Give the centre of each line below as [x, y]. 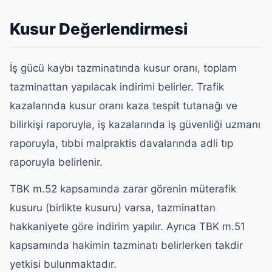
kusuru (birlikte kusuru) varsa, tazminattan [113, 207]
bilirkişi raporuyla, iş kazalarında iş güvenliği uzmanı [135, 124]
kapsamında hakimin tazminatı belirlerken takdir [126, 245]
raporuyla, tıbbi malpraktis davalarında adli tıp [121, 143]
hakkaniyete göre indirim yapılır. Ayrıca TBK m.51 [127, 226]
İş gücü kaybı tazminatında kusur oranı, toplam [123, 68]
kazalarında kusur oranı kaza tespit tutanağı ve [124, 106]
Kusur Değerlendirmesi [99, 29]
